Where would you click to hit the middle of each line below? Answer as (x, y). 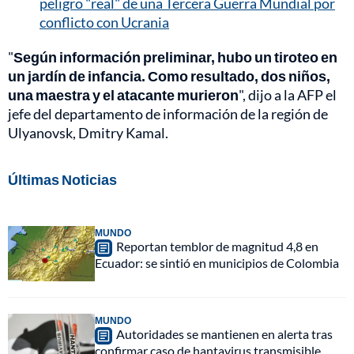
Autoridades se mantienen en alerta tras (224, 333)
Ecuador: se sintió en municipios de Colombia (217, 262)
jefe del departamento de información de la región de (168, 113)
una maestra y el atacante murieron (123, 94)
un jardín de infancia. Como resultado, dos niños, (169, 75)
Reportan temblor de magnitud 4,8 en (217, 246)
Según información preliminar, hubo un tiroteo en (175, 56)
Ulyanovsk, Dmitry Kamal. (88, 132)
